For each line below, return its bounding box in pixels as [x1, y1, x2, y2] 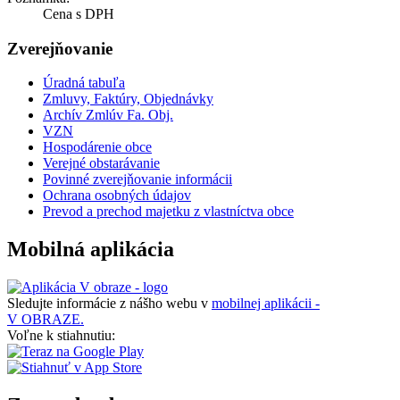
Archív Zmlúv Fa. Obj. [43, 107, 173, 123]
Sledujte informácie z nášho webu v [7, 296, 212, 312]
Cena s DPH [43, 5, 114, 21]
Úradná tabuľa [43, 75, 125, 91]
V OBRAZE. [7, 312, 84, 328]
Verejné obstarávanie [43, 155, 160, 171]
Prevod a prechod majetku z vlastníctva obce [43, 204, 294, 220]
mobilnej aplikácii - [212, 296, 320, 312]
